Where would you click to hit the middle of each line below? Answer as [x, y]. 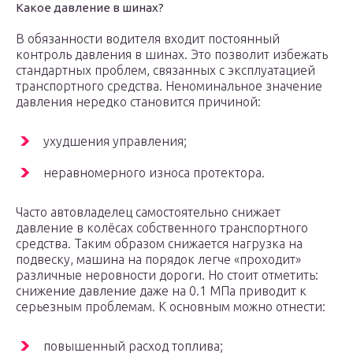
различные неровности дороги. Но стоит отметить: [167, 275]
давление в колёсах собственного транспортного [162, 228]
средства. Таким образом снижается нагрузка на [159, 244]
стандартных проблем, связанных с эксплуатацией [165, 71]
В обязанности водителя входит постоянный [148, 39]
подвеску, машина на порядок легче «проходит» [158, 260]
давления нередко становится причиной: [138, 102]
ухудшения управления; [115, 141]
